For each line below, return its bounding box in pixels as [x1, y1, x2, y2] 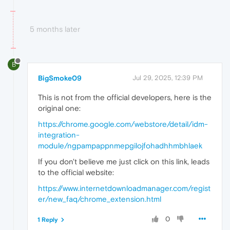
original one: [38, 104, 81, 113]
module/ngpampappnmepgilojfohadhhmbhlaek [38, 141, 202, 150]
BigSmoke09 [38, 74, 82, 83]
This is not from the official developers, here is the [38, 93, 212, 102]
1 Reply [37, 216, 58, 224]
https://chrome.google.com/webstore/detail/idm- [38, 120, 208, 129]
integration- [38, 130, 80, 140]
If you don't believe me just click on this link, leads [38, 157, 209, 166]
